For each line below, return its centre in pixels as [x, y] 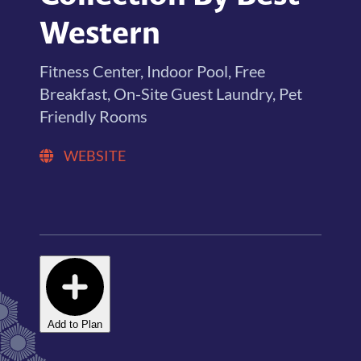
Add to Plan [75, 324]
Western [100, 32]
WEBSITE [94, 156]
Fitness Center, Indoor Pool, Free [153, 71]
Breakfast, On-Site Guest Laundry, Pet [171, 93]
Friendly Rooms [94, 116]
